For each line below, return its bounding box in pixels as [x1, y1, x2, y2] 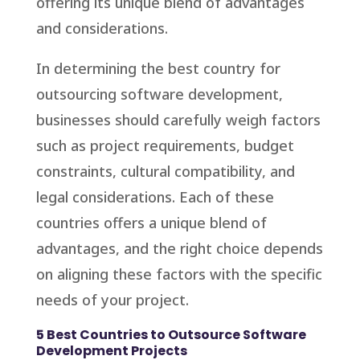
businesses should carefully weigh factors [35, 110, 321, 130]
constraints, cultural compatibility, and [35, 162, 295, 182]
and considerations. [35, 18, 168, 39]
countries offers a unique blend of [35, 213, 267, 233]
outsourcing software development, [35, 84, 283, 104]
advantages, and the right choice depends [35, 239, 323, 259]
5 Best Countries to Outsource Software [35, 325, 306, 345]
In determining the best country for [35, 59, 280, 79]
